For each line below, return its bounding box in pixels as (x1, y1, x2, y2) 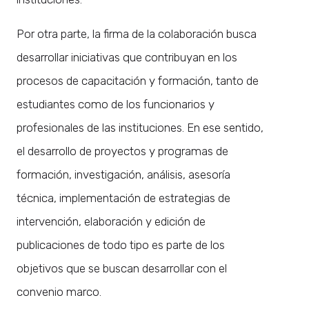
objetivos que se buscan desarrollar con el (17, 261, 227, 276)
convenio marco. (17, 285, 101, 299)
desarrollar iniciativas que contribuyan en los (17, 50, 237, 65)
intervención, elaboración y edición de (17, 215, 206, 229)
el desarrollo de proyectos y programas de (17, 144, 228, 159)
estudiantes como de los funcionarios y (17, 97, 215, 112)
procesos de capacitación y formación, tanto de (17, 74, 259, 88)
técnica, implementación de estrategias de (17, 191, 230, 206)
